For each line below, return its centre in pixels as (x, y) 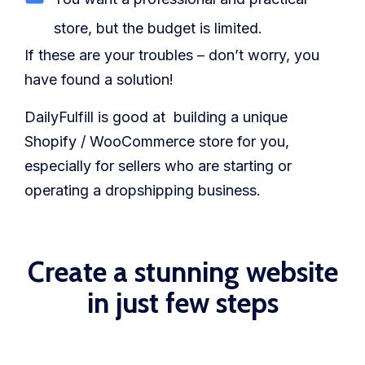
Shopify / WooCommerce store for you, (157, 142)
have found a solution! (99, 80)
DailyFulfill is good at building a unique (156, 117)
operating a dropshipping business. (145, 191)
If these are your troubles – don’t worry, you (172, 55)
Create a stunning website (182, 272)
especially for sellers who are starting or (158, 166)
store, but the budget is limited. (158, 29)
